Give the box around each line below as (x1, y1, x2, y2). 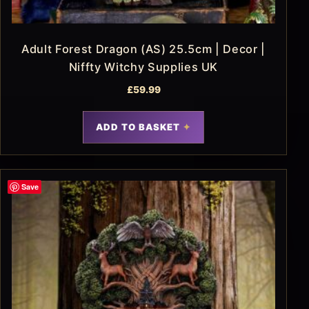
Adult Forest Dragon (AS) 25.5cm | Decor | (21, 42, 266, 57)
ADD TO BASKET (95, 121, 181, 132)
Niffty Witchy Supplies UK (68, 60, 219, 74)
